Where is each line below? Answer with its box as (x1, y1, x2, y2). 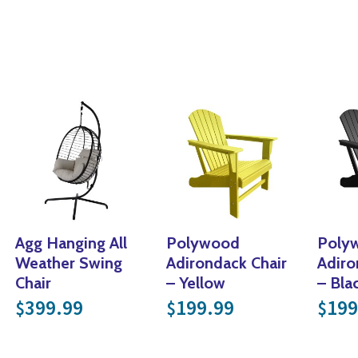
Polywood (165, 233, 240, 253)
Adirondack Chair (165, 253, 287, 272)
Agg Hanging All (14, 233, 127, 253)
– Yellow (165, 272, 225, 292)
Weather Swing (14, 253, 122, 272)
